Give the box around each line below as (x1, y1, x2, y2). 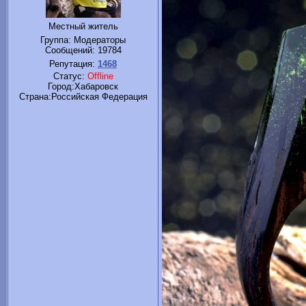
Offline (87, 71, 113, 82)
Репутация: (49, 59, 98, 70)
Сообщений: (44, 45, 98, 56)
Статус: (53, 71, 87, 82)
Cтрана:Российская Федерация (18, 92, 148, 102)
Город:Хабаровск (48, 81, 118, 92)
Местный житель (48, 21, 118, 32)
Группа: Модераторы (40, 35, 126, 46)
